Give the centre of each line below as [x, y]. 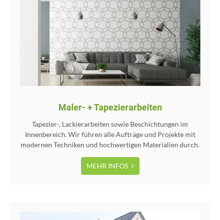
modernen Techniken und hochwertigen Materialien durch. [110, 145]
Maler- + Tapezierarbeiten [110, 107]
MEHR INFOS [108, 166]
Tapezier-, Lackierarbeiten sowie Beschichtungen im [110, 124]
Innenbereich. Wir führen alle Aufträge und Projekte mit [110, 135]
